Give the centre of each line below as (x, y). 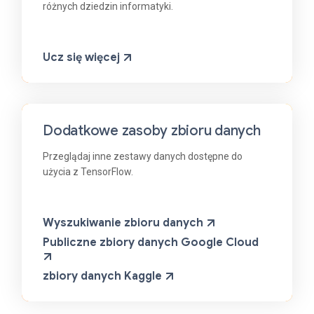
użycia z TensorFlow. (88, 172)
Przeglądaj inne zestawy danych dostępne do (143, 157)
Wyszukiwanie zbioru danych (123, 223)
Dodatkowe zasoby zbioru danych (152, 131)
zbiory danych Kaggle (102, 277)
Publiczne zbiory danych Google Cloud (151, 243)
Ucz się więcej (81, 58)
